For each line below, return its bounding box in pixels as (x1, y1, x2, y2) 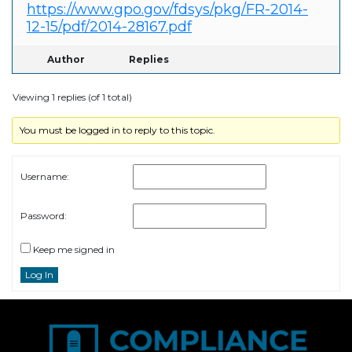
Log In (25, 269, 53, 281)
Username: (20, 170, 69, 183)
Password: (20, 210, 67, 222)
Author (47, 53, 85, 66)
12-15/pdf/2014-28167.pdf (27, 18, 192, 36)
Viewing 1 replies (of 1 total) (13, 91, 132, 104)
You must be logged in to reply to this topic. (20, 124, 216, 137)
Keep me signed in (33, 244, 115, 256)
